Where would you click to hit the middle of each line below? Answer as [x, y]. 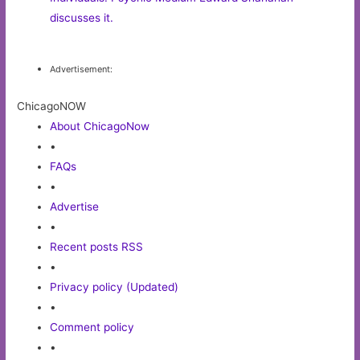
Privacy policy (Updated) [115, 286]
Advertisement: [82, 69]
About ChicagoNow [100, 126]
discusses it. [82, 17]
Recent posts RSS [97, 246]
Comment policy [92, 327]
